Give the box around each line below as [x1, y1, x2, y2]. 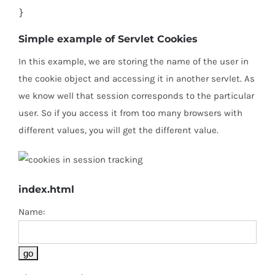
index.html [18, 184, 74, 196]
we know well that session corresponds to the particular [18, 90, 254, 102]
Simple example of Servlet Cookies [18, 33, 198, 45]
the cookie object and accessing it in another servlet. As [18, 73, 255, 85]
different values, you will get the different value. [18, 125, 219, 136]
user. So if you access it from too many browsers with [18, 107, 242, 119]
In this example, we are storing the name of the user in [18, 56, 249, 68]
